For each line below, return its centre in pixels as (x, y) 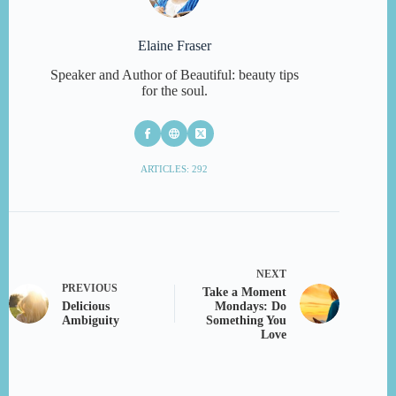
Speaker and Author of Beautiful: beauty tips (174, 75)
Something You (247, 321)
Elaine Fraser (174, 46)
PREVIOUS (90, 289)
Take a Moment (245, 293)
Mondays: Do (251, 307)
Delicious (86, 307)
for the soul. (174, 91)
